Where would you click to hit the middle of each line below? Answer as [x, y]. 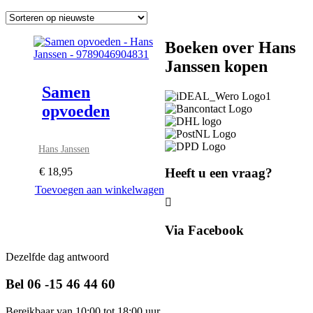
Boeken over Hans [231, 47]
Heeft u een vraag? [219, 173]
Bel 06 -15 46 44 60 [60, 284]
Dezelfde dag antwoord [57, 257]
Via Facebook [205, 230]
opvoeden [76, 111]
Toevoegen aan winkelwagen [99, 189]
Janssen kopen [217, 66]
